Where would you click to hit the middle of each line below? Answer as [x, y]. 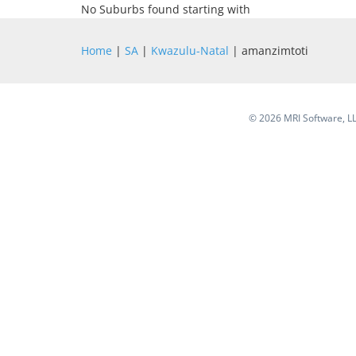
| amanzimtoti [269, 50]
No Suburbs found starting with [166, 9]
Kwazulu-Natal [190, 50]
